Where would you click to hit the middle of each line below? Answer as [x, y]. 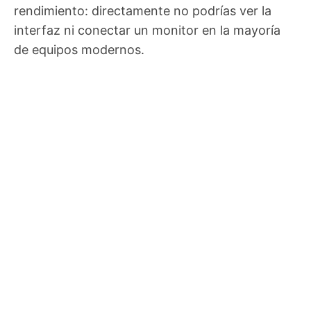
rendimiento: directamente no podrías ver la [143, 11]
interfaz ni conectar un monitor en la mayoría [147, 31]
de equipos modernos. [79, 50]
